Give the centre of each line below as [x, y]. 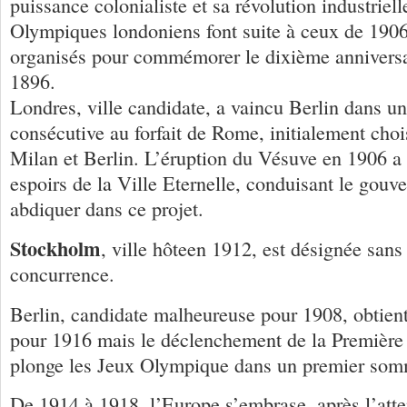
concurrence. [62, 273]
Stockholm [55, 248]
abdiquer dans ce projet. [107, 208]
